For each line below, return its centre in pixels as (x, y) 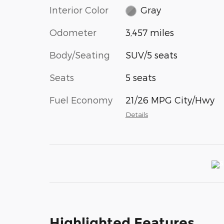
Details (136, 114)
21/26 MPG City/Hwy (170, 100)
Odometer (73, 32)
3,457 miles (149, 32)
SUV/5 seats (151, 55)
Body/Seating (80, 55)
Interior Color (79, 9)
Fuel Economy (81, 100)
